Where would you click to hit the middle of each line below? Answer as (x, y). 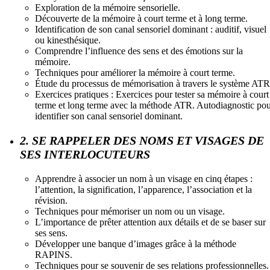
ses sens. (51, 233)
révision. (51, 200)
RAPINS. (54, 254)
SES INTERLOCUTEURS (85, 154)
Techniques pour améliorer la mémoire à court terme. (135, 72)
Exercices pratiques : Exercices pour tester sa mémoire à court (152, 94)
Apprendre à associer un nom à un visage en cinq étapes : (144, 178)
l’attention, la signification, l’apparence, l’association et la (143, 189)
